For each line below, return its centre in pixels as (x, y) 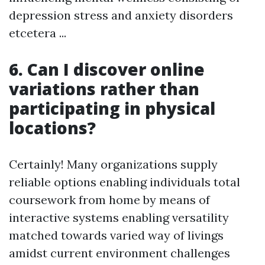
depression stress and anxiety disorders (121, 15)
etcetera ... (38, 33)
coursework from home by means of (109, 200)
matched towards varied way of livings (116, 235)
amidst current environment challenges (119, 253)
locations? (52, 128)
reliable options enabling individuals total (125, 182)
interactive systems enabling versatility (119, 218)
